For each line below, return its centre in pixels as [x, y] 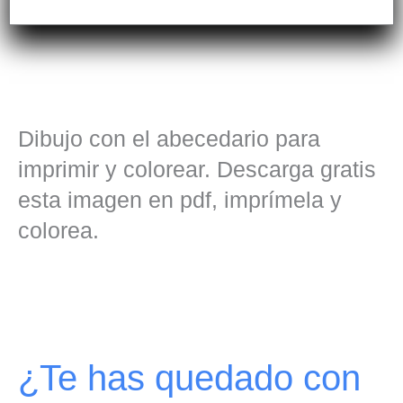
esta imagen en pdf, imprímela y [180, 201]
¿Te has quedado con [189, 378]
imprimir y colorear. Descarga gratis [197, 170]
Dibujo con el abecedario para [169, 139]
